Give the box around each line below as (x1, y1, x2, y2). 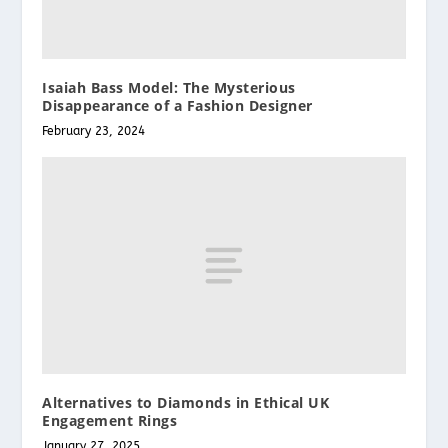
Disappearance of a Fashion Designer (42, 95, 313, 115)
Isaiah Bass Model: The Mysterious (42, 77, 296, 97)
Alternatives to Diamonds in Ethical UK (42, 393, 330, 413)
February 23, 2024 (42, 123, 146, 138)
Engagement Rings (42, 411, 178, 431)
